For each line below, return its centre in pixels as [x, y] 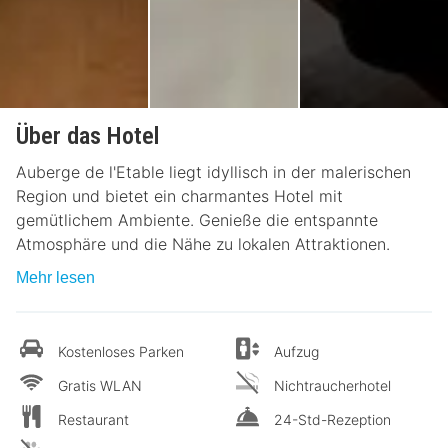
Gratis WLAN [100, 385]
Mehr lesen [55, 277]
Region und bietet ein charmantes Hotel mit [179, 195]
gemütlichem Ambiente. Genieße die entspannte [197, 219]
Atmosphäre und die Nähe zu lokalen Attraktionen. [203, 243]
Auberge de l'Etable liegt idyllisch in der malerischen [213, 171]
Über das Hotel [87, 135]
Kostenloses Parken [121, 351]
